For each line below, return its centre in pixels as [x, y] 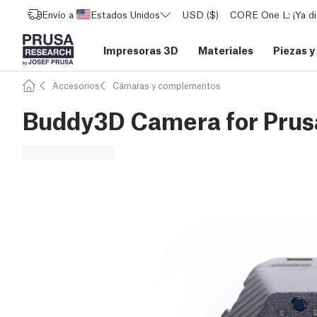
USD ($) [201, 14]
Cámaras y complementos [167, 85]
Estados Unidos [125, 14]
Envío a [58, 14]
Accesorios [76, 85]
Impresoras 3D [141, 50]
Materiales [226, 50]
